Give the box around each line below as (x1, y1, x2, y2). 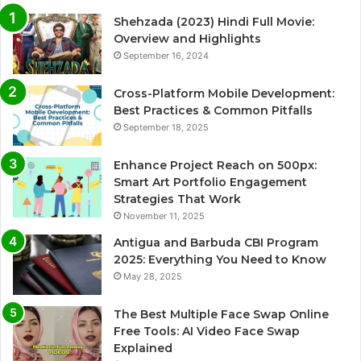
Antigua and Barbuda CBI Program (114, 234, 318, 250)
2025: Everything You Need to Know (114, 251, 326, 267)
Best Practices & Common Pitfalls (114, 102, 313, 118)
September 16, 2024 (123, 49, 209, 61)
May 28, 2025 (123, 270, 182, 282)
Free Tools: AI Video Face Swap (114, 323, 300, 338)
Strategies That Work (114, 191, 241, 206)
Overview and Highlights (114, 31, 261, 46)
